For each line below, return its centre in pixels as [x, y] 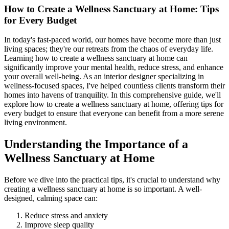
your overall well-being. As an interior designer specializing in [104, 77]
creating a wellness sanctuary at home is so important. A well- [103, 189]
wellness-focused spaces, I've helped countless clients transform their [114, 86]
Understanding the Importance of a [96, 144]
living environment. [36, 123]
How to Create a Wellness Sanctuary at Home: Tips [111, 9]
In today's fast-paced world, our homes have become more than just [112, 40]
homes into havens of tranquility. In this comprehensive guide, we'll [112, 95]
